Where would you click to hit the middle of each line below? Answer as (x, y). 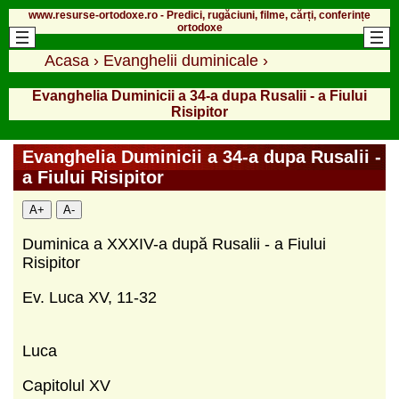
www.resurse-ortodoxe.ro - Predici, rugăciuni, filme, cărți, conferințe (199, 15)
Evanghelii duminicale (181, 60)
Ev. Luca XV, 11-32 (90, 297)
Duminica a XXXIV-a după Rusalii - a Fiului (174, 244)
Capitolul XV (66, 385)
